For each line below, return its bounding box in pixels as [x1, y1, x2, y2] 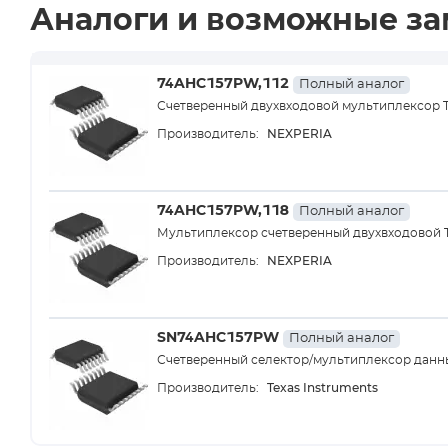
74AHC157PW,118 [157, 204, 293, 218]
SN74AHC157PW [157, 331, 283, 345]
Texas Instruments [267, 380, 378, 395]
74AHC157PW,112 [157, 77, 293, 91]
